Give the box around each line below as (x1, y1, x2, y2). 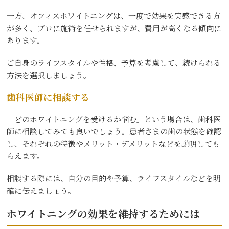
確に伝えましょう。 (7, 185, 76, 196)
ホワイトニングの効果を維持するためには (7, 205, 200, 221)
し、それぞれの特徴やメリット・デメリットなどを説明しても (7, 138, 220, 149)
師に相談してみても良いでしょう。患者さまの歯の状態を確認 (7, 125, 222, 136)
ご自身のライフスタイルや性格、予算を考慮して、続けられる (7, 57, 221, 68)
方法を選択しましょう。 (7, 69, 91, 80)
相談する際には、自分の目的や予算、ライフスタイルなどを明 (7, 172, 221, 184)
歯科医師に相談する (7, 90, 90, 103)
